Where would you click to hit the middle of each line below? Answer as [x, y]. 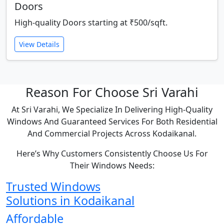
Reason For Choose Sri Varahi [112, 92]
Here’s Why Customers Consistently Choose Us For [112, 154]
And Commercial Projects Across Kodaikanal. [112, 134]
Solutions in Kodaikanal [70, 201]
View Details [39, 44]
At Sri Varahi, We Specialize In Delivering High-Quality [112, 110]
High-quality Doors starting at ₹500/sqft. [91, 23]
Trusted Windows [53, 187]
